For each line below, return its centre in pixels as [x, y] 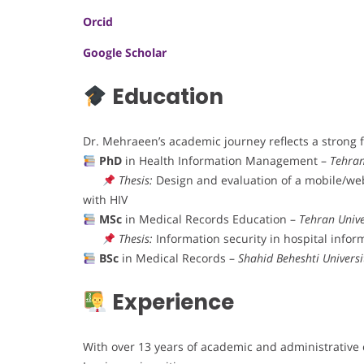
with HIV [105, 200]
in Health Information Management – [225, 161]
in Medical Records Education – [210, 219]
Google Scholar [125, 53]
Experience [173, 303]
